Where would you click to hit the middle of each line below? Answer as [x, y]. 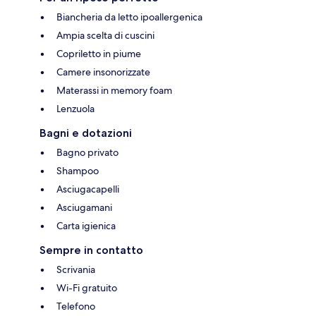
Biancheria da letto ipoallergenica [129, 17]
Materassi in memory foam [114, 90]
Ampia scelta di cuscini [105, 35]
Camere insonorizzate [103, 72]
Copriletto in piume [99, 53]
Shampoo [78, 170]
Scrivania [76, 269]
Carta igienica [86, 225]
